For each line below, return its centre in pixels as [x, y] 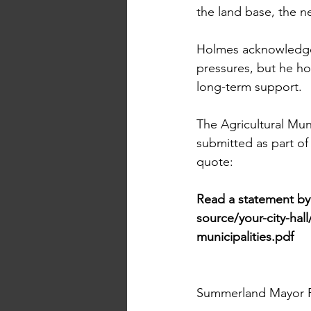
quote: [215, 162]
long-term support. [249, 87]
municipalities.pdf [245, 237]
